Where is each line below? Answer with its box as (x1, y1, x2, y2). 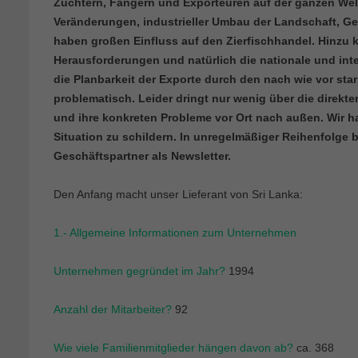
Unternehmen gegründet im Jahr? (54, 264, 225, 277)
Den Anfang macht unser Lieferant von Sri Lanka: (54, 187, 303, 201)
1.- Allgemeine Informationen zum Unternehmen (54, 225, 296, 239)
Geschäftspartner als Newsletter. (54, 149, 231, 162)
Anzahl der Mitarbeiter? (54, 302, 172, 316)
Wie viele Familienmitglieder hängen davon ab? (54, 340, 293, 354)
